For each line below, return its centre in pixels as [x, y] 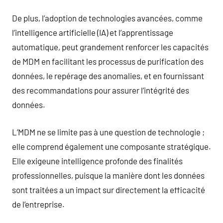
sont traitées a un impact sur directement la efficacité [109, 189]
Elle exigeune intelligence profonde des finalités [97, 161]
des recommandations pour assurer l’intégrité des [101, 90]
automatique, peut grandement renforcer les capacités [110, 47]
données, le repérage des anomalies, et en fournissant [108, 76]
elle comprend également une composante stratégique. [111, 146]
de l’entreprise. [38, 204]
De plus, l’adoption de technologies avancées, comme [107, 18]
